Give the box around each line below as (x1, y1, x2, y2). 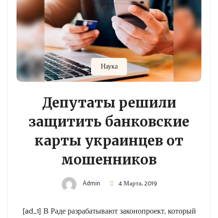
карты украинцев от (35, 132, 183, 150)
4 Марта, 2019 (118, 179, 157, 189)
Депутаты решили (42, 94, 176, 112)
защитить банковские (29, 113, 189, 131)
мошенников (61, 151, 157, 169)
